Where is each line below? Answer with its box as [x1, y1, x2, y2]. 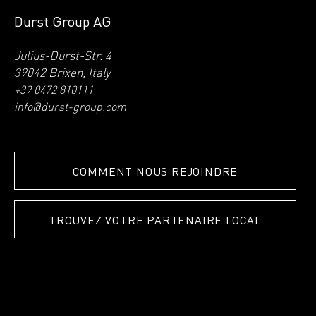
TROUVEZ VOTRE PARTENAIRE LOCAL [49, 212, 262, 227]
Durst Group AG [14, 11, 111, 30]
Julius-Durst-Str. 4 [14, 50, 111, 63]
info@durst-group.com [14, 102, 126, 114]
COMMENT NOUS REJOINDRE [72, 163, 238, 178]
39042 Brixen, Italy [14, 67, 110, 80]
